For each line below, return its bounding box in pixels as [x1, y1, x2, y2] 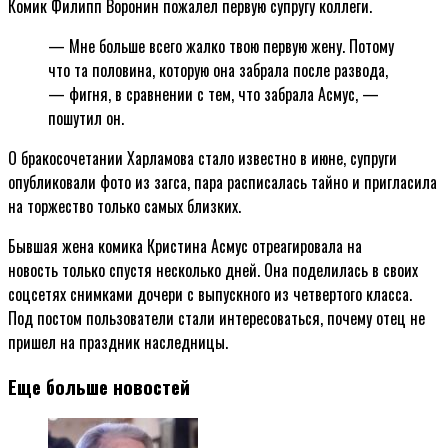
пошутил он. [48, 105, 124, 130]
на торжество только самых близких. [8, 193, 241, 218]
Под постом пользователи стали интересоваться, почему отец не [8, 305, 425, 330]
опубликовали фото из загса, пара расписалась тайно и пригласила [8, 169, 437, 194]
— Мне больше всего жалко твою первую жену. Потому [48, 33, 394, 58]
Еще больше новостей [8, 372, 190, 400]
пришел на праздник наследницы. [8, 329, 228, 354]
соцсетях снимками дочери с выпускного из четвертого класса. [8, 281, 412, 306]
